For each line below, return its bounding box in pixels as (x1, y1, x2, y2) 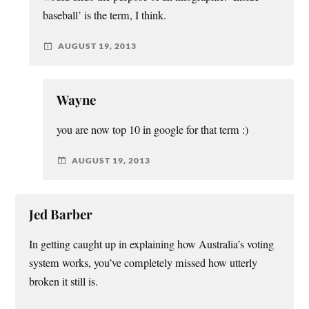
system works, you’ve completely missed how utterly (29, 255, 258, 270)
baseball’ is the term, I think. (43, 7, 167, 23)
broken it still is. (29, 273, 99, 289)
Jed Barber (29, 205, 93, 223)
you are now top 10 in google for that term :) (57, 121, 249, 137)
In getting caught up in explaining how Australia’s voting (29, 236, 275, 252)
